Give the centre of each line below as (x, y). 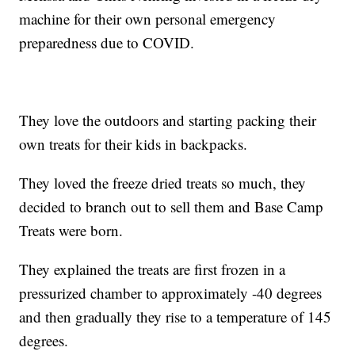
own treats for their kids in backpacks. (134, 144)
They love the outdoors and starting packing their (168, 120)
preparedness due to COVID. (107, 43)
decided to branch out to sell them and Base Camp (172, 207)
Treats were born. (71, 231)
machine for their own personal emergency (148, 19)
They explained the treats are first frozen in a (153, 269)
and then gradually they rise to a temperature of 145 (176, 317)
